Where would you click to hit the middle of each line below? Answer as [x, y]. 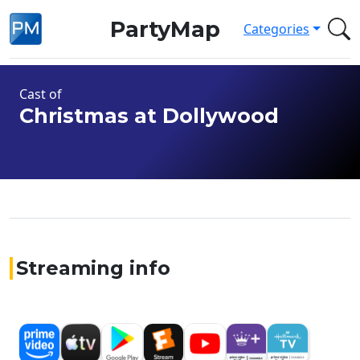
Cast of [41, 94]
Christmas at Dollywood [149, 116]
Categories [277, 29]
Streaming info [93, 268]
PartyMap [165, 29]
